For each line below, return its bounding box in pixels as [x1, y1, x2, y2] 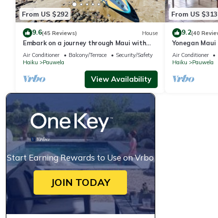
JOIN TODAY [50, 176, 110, 189]
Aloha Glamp [23, 48, 64, 56]
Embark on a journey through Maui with [23, 39, 146, 47]
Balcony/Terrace [69, 52, 107, 59]
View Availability [91, 74, 151, 84]
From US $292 [22, 9, 68, 18]
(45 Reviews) [42, 29, 77, 36]
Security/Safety [116, 52, 153, 59]
